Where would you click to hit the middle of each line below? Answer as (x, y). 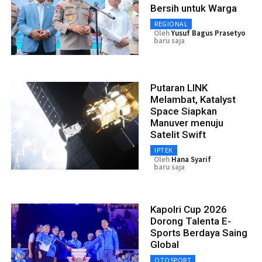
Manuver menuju (187, 123)
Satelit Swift (178, 134)
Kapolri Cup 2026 (189, 209)
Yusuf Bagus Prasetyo (208, 33)
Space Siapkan (184, 111)
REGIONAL (171, 23)
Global (165, 244)
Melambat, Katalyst (193, 99)
